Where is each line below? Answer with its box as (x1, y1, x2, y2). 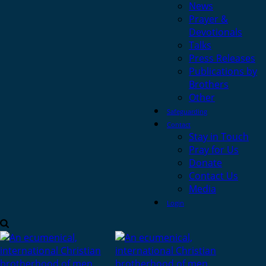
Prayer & (189, 12, 228, 26)
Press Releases (189, 52, 255, 65)
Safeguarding (167, 107, 207, 116)
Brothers (189, 78, 229, 91)
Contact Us (189, 169, 238, 182)
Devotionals (189, 26, 242, 39)
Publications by (189, 65, 257, 78)
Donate (189, 156, 222, 169)
